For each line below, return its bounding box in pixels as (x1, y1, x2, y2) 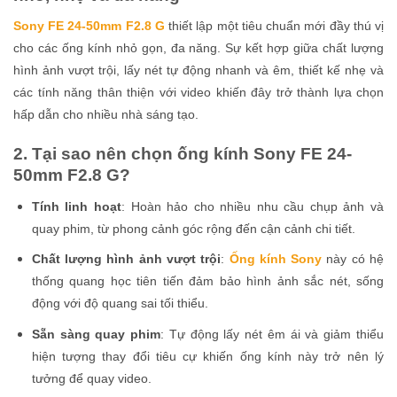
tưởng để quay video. (31, 370, 152, 385)
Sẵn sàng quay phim (31, 326, 161, 341)
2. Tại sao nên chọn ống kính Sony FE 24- (13, 144, 352, 163)
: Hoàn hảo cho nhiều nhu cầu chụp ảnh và (121, 198, 385, 214)
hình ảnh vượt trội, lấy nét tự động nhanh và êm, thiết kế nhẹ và (13, 63, 384, 78)
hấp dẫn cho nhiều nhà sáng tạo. (13, 107, 206, 122)
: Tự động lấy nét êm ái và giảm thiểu (160, 326, 385, 341)
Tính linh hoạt (31, 198, 121, 214)
